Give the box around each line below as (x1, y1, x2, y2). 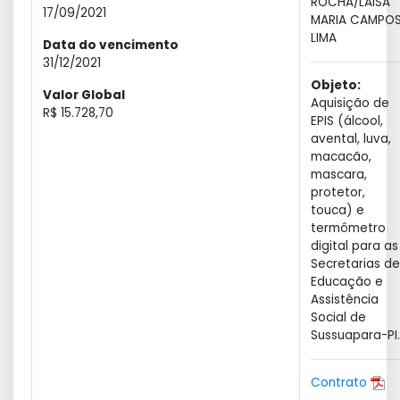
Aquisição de (311, 95, 389, 112)
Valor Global (43, 87, 125, 104)
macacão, (311, 148, 371, 165)
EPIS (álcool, (311, 112, 383, 129)
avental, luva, (311, 130, 391, 147)
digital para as (311, 237, 398, 254)
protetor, (311, 184, 365, 201)
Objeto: (311, 77, 361, 94)
